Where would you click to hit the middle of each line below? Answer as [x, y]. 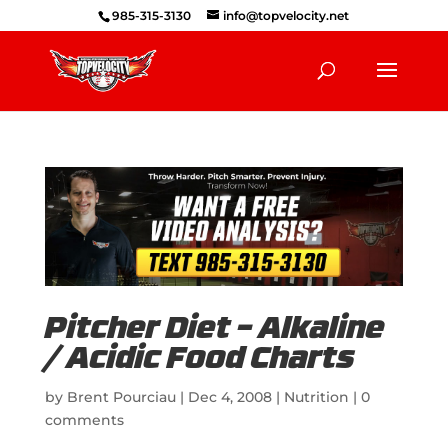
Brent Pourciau [121, 396]
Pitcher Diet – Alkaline [214, 330]
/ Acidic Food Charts [199, 360]
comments [84, 419]
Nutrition [316, 396]
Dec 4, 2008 [229, 396]
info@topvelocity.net [286, 15]
